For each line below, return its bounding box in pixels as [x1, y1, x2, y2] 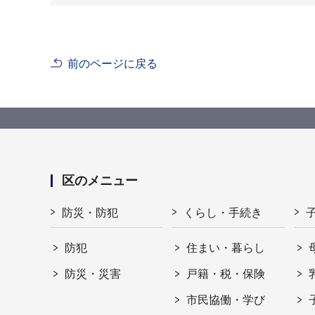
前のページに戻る [67, 57, 157, 70]
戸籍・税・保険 [186, 267, 266, 280]
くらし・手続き [184, 206, 263, 219]
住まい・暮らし [186, 241, 266, 254]
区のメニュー [62, 173, 138, 188]
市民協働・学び [186, 293, 266, 306]
